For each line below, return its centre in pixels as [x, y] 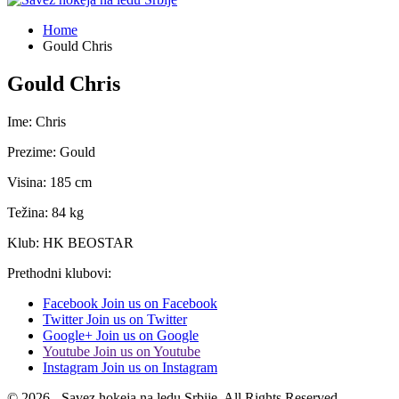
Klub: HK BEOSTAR [70, 242]
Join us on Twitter [137, 319]
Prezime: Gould [51, 151]
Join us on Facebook [159, 303]
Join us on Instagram [159, 367]
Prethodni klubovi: [59, 273]
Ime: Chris [37, 121]
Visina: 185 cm [49, 182]
